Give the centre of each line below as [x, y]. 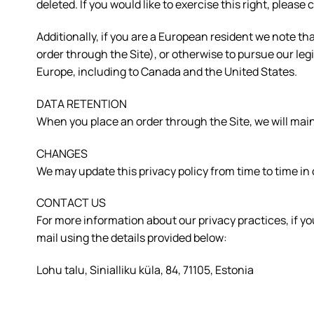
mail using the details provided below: [132, 238]
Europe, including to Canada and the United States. [167, 71]
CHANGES [62, 153]
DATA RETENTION [82, 103]
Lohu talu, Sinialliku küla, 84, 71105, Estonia [145, 270]
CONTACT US [71, 203]
